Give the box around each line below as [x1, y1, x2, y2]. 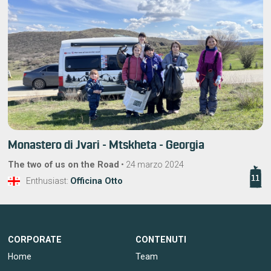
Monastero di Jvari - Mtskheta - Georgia [8, 139, 205, 151]
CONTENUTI [135, 234, 186, 244]
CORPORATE [8, 234, 62, 244]
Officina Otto [70, 175, 123, 186]
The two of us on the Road [8, 159, 120, 169]
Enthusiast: [26, 175, 71, 186]
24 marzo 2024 [126, 159, 184, 169]
